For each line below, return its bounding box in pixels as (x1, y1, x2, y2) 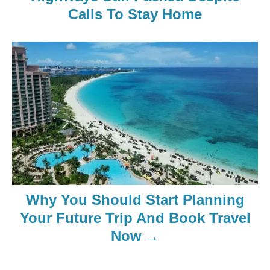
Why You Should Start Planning (25, 191, 245, 208)
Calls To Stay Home (68, 5, 202, 22)
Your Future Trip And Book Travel (19, 209, 251, 226)
